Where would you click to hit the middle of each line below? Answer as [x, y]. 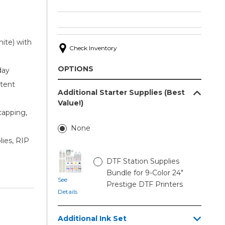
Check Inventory [93, 48]
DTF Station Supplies [143, 161]
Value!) [70, 103]
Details [67, 191]
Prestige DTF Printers [144, 184]
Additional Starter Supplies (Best [121, 92]
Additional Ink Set [92, 218]
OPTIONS [75, 69]
